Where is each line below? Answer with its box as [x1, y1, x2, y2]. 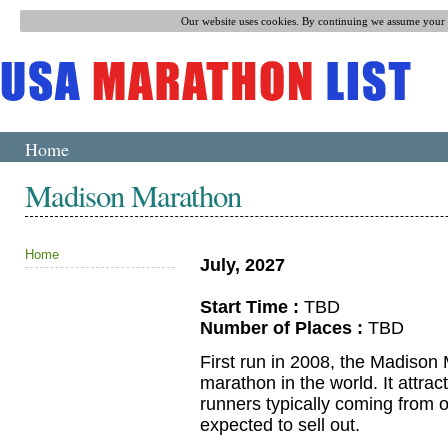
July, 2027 [200, 254, 285, 275]
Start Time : [200, 296, 299, 317]
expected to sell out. [200, 414, 360, 435]
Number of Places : [200, 317, 363, 338]
